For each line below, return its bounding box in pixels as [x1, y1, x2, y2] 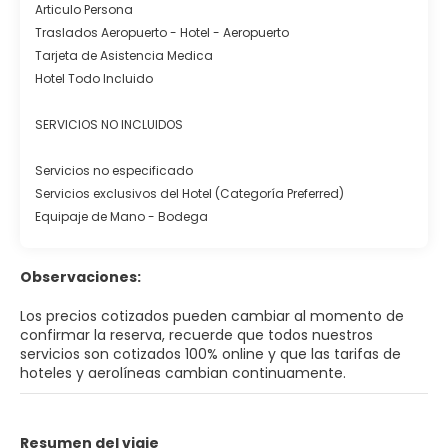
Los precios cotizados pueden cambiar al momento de [20, 305, 404, 326]
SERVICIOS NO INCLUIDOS [35, 115, 183, 133]
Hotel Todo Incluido [35, 69, 153, 87]
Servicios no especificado [35, 161, 193, 179]
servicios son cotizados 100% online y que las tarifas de [20, 343, 401, 364]
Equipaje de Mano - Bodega [35, 207, 208, 225]
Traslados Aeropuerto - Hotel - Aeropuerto [35, 23, 289, 41]
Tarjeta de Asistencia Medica [35, 46, 213, 64]
